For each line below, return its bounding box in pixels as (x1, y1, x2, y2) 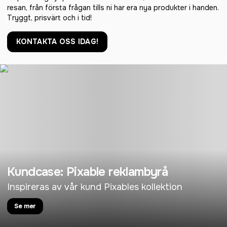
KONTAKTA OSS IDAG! (16, 37, 99, 46)
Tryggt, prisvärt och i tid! (7, 13, 92, 22)
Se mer (14, 202, 36, 210)
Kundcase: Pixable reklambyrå (7, 164, 168, 179)
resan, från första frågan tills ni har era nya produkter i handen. (7, 3, 219, 12)
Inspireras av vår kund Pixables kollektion (7, 181, 182, 193)
